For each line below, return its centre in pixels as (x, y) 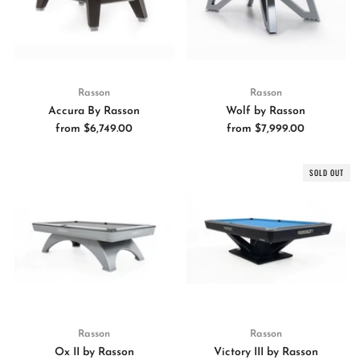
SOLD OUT (327, 172)
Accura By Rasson (94, 111)
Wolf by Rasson (266, 111)
